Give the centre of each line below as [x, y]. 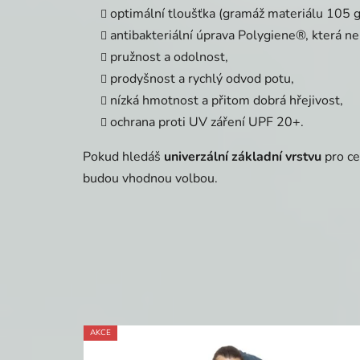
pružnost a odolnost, [169, 57]
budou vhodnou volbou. [150, 179]
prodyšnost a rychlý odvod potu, [202, 79]
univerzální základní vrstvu [243, 157]
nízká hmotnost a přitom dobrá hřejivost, [227, 101]
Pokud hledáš [122, 157]
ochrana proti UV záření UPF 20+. [207, 123]
